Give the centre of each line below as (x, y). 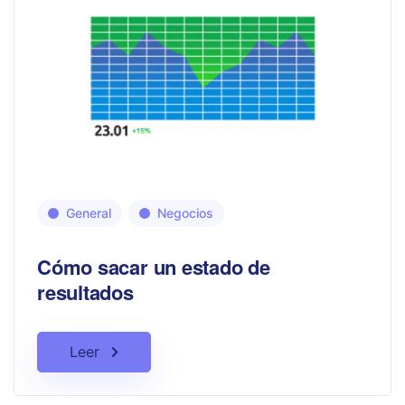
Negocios (185, 213)
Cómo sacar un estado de (154, 267)
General (89, 213)
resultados (85, 292)
